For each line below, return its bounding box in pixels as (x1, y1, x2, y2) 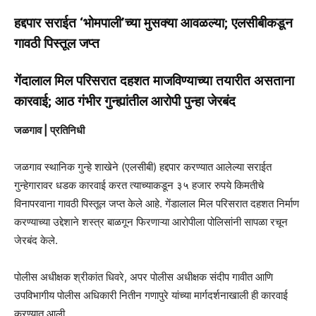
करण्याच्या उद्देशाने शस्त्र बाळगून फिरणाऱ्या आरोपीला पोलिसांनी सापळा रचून (14, 214, 288, 229)
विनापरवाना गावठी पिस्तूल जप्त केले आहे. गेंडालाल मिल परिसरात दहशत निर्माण (14, 196, 299, 210)
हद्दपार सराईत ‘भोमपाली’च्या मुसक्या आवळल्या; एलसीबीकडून (14, 14, 293, 31)
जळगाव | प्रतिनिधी (14, 123, 85, 137)
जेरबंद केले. (14, 233, 58, 247)
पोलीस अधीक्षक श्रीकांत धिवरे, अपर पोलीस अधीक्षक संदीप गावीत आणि (14, 269, 273, 284)
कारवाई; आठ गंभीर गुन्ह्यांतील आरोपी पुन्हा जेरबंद (14, 92, 236, 109)
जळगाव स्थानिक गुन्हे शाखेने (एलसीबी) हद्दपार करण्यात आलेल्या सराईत (14, 159, 272, 174)
